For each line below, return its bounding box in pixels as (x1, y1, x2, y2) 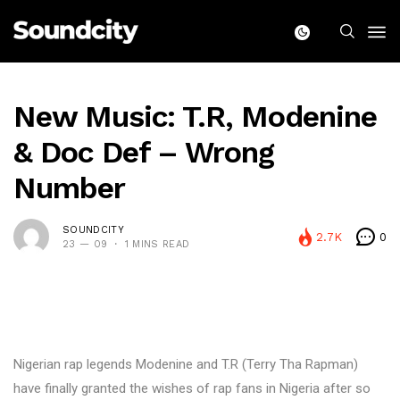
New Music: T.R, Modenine (13, 98, 377, 134)
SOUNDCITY (62, 223, 124, 236)
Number (13, 170, 125, 205)
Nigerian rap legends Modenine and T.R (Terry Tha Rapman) (13, 356, 358, 372)
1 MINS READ (124, 237, 190, 250)
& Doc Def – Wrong (13, 134, 274, 170)
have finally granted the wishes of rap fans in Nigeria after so (13, 380, 371, 396)
